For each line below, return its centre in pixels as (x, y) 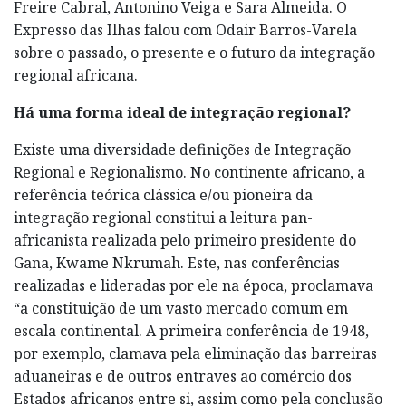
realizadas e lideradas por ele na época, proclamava (193, 285)
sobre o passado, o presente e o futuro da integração (194, 52)
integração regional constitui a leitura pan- (163, 217)
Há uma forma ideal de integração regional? (182, 112)
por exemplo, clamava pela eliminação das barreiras (195, 353)
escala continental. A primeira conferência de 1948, (191, 330)
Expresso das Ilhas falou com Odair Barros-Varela (185, 29)
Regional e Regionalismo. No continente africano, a (189, 172)
